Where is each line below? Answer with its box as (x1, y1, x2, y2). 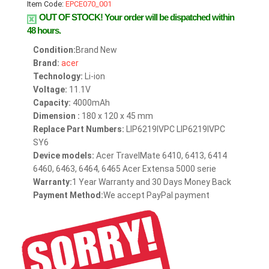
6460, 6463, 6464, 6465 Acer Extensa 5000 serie (33, 164, 216, 174)
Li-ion (83, 71, 105, 82)
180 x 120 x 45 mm (80, 111, 153, 121)
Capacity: (33, 98, 71, 108)
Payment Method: (33, 190, 103, 201)
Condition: (33, 45, 76, 55)
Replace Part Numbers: (33, 124, 124, 134)
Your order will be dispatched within (104, 12, 234, 23)
